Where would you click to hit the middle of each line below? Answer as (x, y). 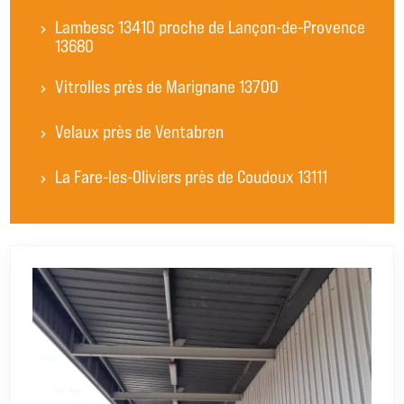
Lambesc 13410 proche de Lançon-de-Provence (211, 27)
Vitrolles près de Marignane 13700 (167, 86)
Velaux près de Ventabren (140, 131)
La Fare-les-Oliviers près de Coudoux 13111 (192, 176)
